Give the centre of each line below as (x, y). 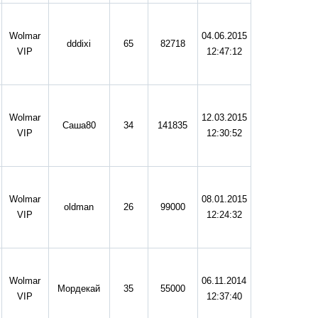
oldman (79, 207)
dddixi (79, 44)
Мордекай (79, 289)
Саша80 (79, 126)
